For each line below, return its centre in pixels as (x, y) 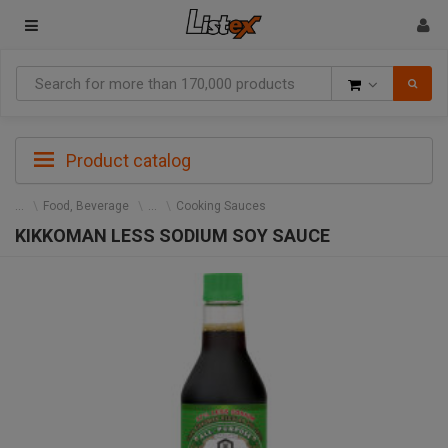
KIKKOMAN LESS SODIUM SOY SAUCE (172, 235)
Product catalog (126, 160)
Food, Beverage (86, 206)
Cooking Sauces (221, 206)
